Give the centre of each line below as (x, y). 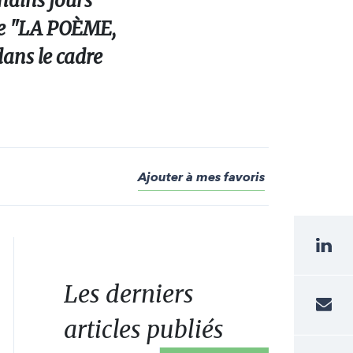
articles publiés (143, 329)
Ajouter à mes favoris (201, 177)
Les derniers (128, 294)
